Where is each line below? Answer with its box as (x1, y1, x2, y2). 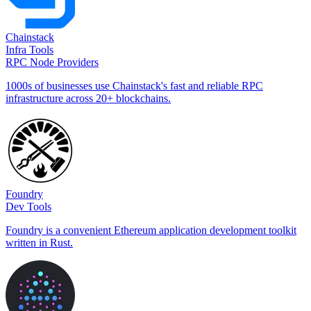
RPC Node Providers (6, 56, 99, 68)
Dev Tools (6, 200, 51, 212)
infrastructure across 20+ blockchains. (6, 92, 171, 104)
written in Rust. (6, 236, 73, 249)
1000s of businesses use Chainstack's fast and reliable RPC (6, 79, 263, 92)
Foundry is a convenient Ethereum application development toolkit (6, 224, 296, 236)
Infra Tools (6, 43, 53, 56)
